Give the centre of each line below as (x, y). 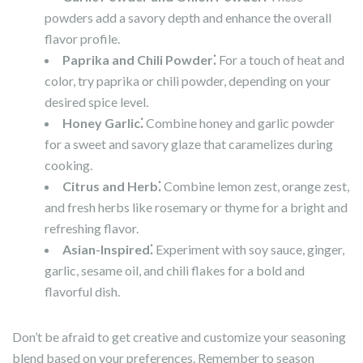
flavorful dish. (82, 292)
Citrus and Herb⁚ (112, 186)
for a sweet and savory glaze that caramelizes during (189, 144)
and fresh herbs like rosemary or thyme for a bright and (196, 207)
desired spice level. (96, 102)
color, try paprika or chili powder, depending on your (188, 81)
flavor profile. (82, 39)
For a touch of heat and (280, 60)
